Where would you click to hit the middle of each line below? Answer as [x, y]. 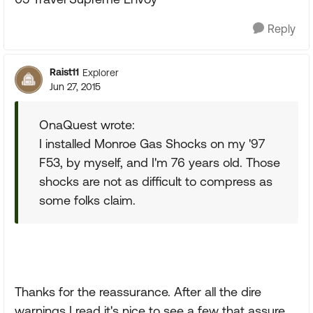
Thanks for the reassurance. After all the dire [138, 292]
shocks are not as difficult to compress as [156, 181]
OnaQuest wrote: [87, 125]
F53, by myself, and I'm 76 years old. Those [160, 162]
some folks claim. [87, 200]
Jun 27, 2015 [75, 87]
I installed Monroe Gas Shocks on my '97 [152, 144]
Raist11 [64, 72]
